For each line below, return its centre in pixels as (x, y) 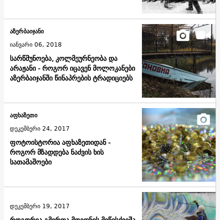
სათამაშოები (31, 162)
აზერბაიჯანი (27, 31)
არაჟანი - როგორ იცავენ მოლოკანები (72, 69)
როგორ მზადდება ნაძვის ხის (57, 152)
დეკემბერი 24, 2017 (40, 129)
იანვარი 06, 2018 (36, 45)
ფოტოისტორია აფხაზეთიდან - (60, 143)
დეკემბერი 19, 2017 (40, 206)
